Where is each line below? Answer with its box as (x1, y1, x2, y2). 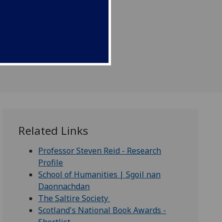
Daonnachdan (38, 181, 90, 192)
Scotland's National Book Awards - (38, 205, 166, 216)
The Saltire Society (38, 193, 111, 204)
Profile (38, 157, 63, 168)
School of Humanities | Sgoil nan (38, 169, 161, 180)
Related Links (18, 123, 89, 139)
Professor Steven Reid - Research (38, 145, 162, 157)
